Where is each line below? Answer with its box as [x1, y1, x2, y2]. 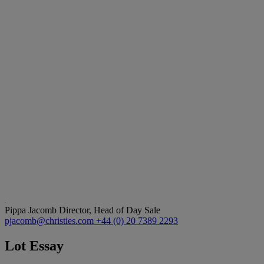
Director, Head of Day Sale [59, 204, 160, 215]
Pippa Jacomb [5, 204, 59, 215]
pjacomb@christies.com [5, 215, 96, 226]
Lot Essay [5, 237, 64, 253]
